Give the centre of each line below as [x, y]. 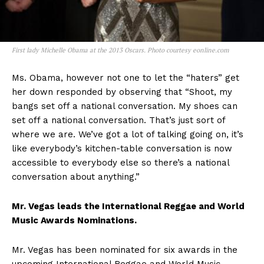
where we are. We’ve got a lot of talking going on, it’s [128, 134]
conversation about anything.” [76, 176]
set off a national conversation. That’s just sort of [118, 120]
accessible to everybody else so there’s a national [121, 162]
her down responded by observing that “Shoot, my [122, 92]
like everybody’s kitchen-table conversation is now [122, 148]
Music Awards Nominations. [74, 220]
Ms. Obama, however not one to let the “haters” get [126, 77]
